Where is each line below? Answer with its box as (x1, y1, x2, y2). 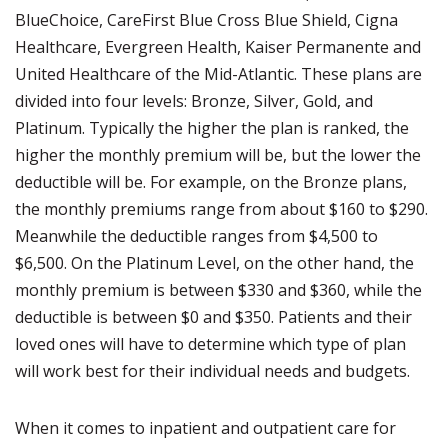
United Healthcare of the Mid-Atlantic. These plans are (15, 63, 422, 85)
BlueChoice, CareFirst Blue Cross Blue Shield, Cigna (15, 9, 398, 31)
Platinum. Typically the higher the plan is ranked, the (15, 117, 409, 139)
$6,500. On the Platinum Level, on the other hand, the (15, 252, 414, 274)
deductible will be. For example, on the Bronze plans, (15, 171, 407, 193)
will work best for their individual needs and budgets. (15, 360, 410, 382)
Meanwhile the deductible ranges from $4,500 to (15, 225, 378, 247)
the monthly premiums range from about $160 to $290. (15, 198, 428, 220)
